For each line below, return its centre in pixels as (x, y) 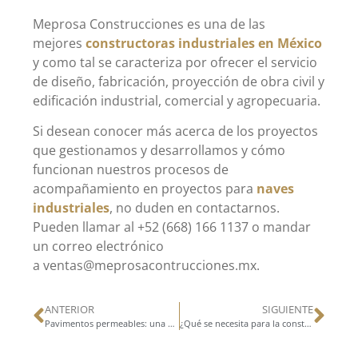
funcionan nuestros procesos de (131, 170)
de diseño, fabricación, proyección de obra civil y (179, 81)
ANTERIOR (70, 310)
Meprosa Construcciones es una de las (149, 24)
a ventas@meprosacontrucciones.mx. (146, 266)
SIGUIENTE (288, 310)
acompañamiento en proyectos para (145, 189)
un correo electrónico (98, 247)
